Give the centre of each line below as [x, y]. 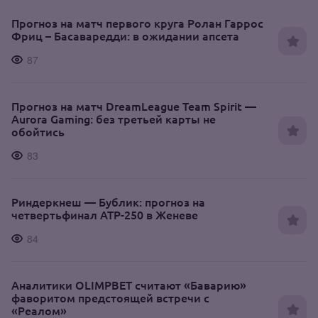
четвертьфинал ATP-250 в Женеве [105, 214]
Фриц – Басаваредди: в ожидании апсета [125, 35]
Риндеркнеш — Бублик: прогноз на [108, 202]
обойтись [38, 131]
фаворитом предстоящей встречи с [110, 297]
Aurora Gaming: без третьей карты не [114, 119]
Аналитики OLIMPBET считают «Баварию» [129, 285]
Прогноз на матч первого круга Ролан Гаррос [137, 23]
